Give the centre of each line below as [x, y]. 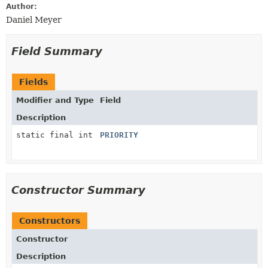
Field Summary [57, 51]
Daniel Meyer [34, 20]
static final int [54, 135]
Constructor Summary [78, 190]
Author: [22, 7]
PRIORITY [119, 135]
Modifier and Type [55, 100]
